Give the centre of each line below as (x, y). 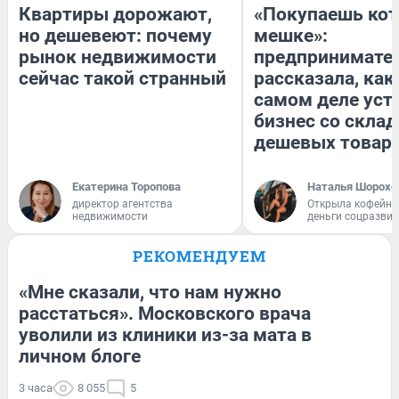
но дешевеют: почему (115, 36)
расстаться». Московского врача (165, 314)
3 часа (36, 388)
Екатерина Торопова (126, 187)
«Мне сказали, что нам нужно (150, 293)
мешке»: (291, 36)
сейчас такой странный (122, 79)
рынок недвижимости (118, 57)
